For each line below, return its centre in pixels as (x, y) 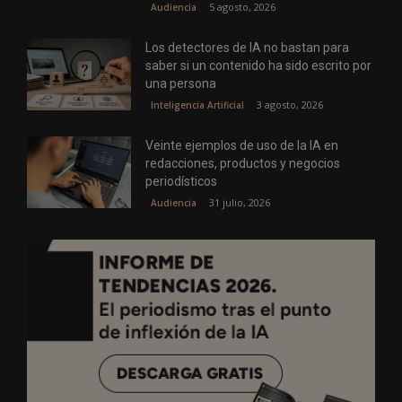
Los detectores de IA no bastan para (248, 47)
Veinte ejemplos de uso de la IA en (242, 145)
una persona (181, 83)
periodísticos (182, 181)
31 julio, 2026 (240, 202)
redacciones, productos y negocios (243, 163)
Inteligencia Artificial (198, 105)
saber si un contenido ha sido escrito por (259, 65)
